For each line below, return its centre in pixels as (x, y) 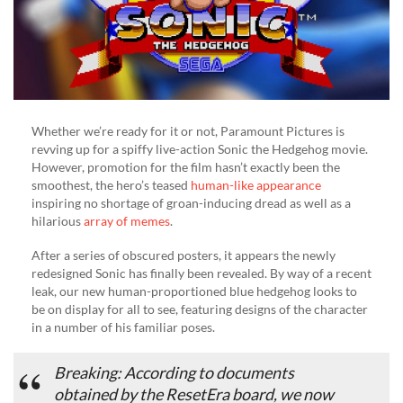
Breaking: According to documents (174, 373)
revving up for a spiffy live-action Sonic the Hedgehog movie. (200, 149)
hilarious (58, 221)
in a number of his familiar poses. (123, 327)
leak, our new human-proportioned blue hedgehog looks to (194, 291)
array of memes (127, 221)
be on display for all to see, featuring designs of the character (200, 309)
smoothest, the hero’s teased (111, 185)
